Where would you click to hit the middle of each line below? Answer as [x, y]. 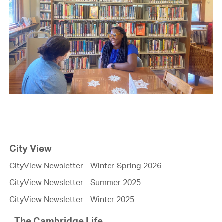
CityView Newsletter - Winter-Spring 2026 [85, 166]
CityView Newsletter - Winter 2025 [72, 199]
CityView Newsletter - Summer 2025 [75, 183]
